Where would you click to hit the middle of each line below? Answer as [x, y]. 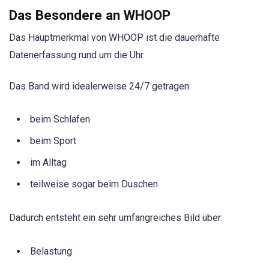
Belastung [51, 251]
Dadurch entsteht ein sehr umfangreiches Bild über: [116, 218]
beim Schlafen [60, 119]
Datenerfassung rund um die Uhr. [77, 55]
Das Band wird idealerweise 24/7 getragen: [100, 86]
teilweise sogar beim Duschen [94, 184]
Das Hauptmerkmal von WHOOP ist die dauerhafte [114, 37]
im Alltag [48, 163]
